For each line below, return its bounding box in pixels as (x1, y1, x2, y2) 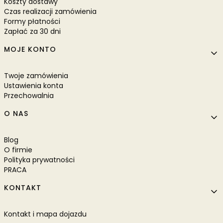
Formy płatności (4, 16, 60, 26)
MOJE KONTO (4, 44, 56, 54)
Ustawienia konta (4, 80, 63, 91)
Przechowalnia (4, 90, 54, 101)
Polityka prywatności (4, 154, 75, 165)
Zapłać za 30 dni (4, 26, 61, 36)
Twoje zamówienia (4, 70, 68, 81)
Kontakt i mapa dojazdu (4, 209, 87, 219)
